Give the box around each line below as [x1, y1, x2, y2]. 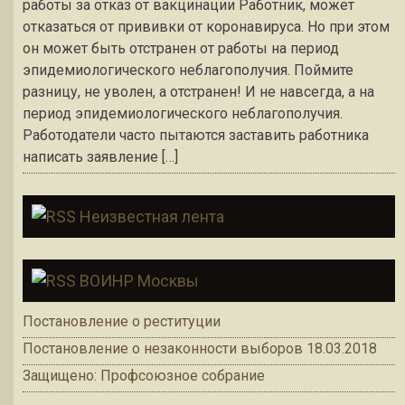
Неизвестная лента [80, 207, 224, 227]
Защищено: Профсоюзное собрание [23, 367, 265, 385]
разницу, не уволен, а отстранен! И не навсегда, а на [23, 83, 374, 101]
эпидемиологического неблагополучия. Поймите [23, 61, 353, 80]
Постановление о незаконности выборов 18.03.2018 [23, 340, 377, 358]
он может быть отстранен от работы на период [23, 40, 339, 58]
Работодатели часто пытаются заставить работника [23, 127, 369, 145]
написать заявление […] [23, 148, 178, 166]
